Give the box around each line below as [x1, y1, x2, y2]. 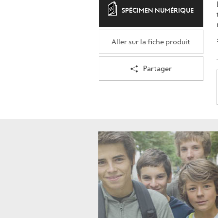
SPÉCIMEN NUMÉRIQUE [122, 6, 194, 15]
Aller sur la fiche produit [111, 38, 191, 46]
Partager [143, 65, 172, 73]
